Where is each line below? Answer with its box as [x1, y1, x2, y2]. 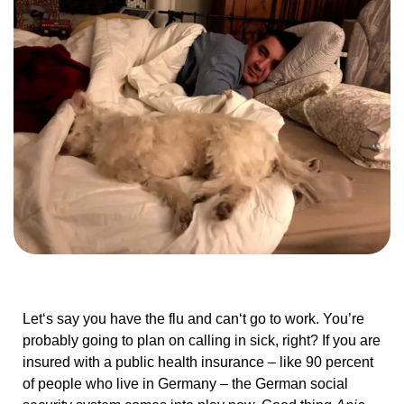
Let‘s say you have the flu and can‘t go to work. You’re [23, 310, 364, 326]
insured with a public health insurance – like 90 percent [23, 353, 373, 370]
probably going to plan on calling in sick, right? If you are [23, 332, 381, 348]
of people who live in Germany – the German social [23, 375, 348, 391]
